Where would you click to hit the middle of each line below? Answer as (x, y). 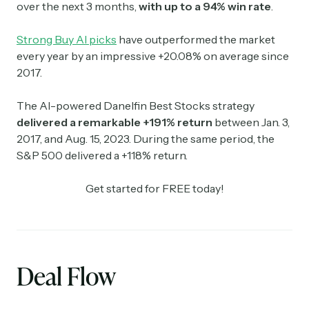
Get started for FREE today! (154, 189)
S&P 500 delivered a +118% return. (102, 156)
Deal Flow (66, 276)
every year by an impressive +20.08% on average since (153, 56)
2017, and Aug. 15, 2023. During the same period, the (146, 139)
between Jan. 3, (251, 122)
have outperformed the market (196, 40)
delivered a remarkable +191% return (114, 122)
